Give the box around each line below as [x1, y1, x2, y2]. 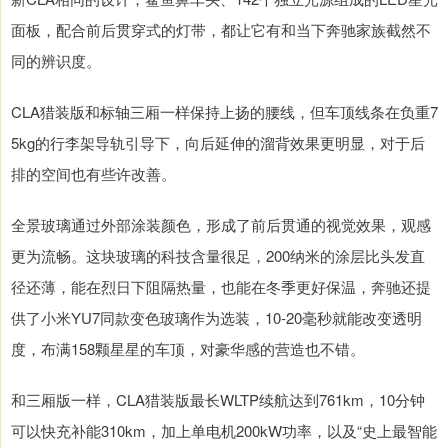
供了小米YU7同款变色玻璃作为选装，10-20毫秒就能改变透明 [11, 307, 422, 328]
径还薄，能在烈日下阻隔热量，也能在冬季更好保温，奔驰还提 [11, 276, 431, 297]
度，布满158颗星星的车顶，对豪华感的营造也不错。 [11, 338, 365, 359]
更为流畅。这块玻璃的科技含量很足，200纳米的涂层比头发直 [11, 245, 425, 266]
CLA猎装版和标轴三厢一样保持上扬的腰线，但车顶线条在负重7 [11, 101, 438, 122]
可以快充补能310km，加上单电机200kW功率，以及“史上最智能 [11, 420, 437, 441]
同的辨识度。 [11, 50, 101, 71]
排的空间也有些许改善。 [11, 163, 176, 184]
